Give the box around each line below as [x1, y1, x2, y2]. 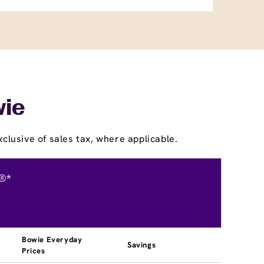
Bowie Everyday [22, 234, 82, 245]
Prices [22, 245, 45, 256]
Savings [127, 239, 156, 250]
